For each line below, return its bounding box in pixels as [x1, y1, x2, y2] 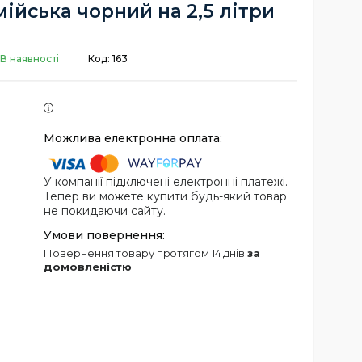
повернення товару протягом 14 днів [53, 246, 247, 260]
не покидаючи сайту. [44, 204, 166, 219]
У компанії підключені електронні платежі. [44, 175, 288, 190]
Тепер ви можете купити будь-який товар [44, 189, 288, 204]
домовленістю [44, 260, 133, 274]
